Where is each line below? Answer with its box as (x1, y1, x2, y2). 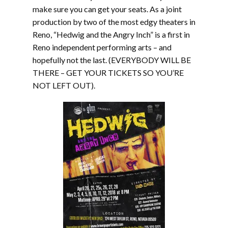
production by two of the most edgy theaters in (33, 17, 195, 26)
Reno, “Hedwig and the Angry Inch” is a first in (33, 30, 190, 39)
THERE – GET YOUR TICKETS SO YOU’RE (33, 68, 184, 77)
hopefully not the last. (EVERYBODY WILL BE (33, 55, 191, 65)
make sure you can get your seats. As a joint (33, 4, 182, 14)
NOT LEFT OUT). (33, 80, 95, 90)
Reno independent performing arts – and (33, 42, 172, 52)
